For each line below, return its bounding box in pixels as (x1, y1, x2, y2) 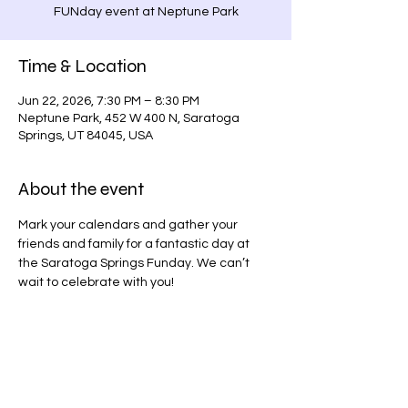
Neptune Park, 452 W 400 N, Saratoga (18, 112, 240, 125)
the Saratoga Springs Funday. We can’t (18, 257, 252, 270)
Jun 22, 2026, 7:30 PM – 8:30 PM (18, 95, 199, 107)
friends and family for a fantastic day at (18, 238, 252, 250)
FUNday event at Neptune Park (53, 5, 239, 18)
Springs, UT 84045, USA (18, 129, 153, 142)
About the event (18, 178, 144, 200)
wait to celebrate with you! (18, 276, 174, 289)
